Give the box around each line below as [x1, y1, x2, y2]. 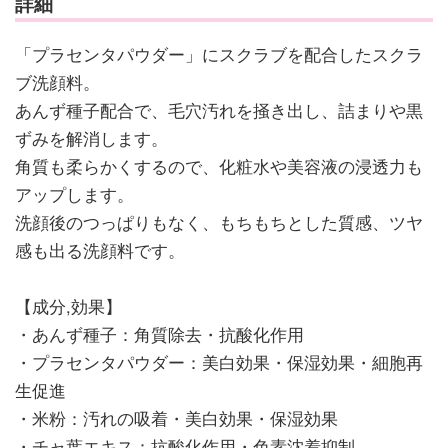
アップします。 [15, 182, 134, 207]
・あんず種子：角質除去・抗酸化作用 [15, 322, 304, 347]
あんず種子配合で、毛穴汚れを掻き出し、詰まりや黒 [15, 98, 423, 123]
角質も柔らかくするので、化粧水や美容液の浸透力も [15, 154, 423, 179]
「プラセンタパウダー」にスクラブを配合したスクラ [15, 42, 423, 67]
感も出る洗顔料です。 [15, 238, 185, 263]
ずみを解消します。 [15, 126, 168, 151]
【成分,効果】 [15, 294, 122, 319]
